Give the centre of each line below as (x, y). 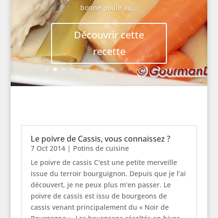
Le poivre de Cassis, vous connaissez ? (100, 139)
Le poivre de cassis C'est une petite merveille (104, 162)
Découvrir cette (109, 35)
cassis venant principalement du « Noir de (100, 207)
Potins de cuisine (101, 148)
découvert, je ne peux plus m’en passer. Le (100, 185)
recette (109, 52)
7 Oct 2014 (48, 148)
